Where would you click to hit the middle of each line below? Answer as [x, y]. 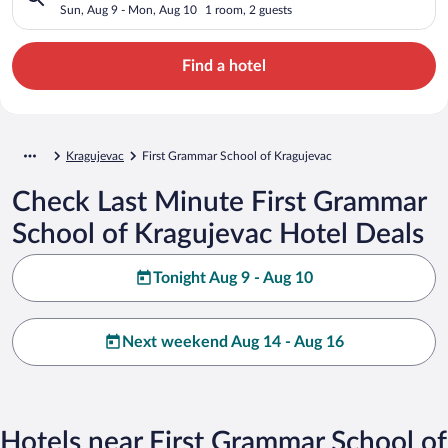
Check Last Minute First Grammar [219, 201]
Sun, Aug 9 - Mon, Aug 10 [128, 9]
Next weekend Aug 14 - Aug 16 [233, 341]
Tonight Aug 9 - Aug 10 [233, 277]
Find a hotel [224, 65]
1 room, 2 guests [248, 9]
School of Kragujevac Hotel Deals [218, 233]
